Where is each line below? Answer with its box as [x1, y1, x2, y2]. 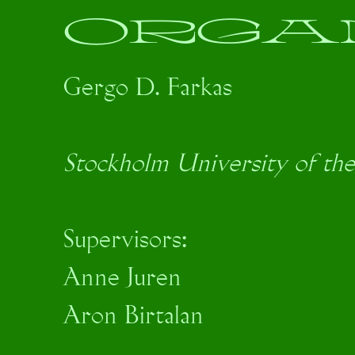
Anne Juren [63, 266, 181, 292]
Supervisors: [63, 228, 187, 254]
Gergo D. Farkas [63, 76, 232, 101]
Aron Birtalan [63, 304, 204, 330]
